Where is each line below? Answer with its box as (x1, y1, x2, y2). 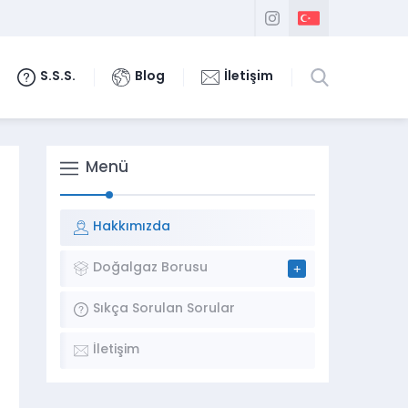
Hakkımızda (93, 220, 170, 234)
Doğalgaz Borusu (93, 261, 208, 275)
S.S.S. (40, 70, 76, 84)
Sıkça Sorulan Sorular (93, 302, 235, 316)
